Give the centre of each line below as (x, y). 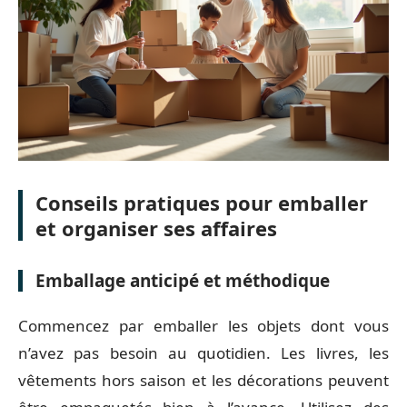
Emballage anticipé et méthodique (183, 281)
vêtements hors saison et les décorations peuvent (203, 380)
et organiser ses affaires (156, 228)
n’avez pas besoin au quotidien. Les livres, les (203, 352)
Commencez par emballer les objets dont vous (203, 325)
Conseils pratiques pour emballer (202, 203)
